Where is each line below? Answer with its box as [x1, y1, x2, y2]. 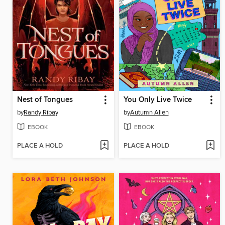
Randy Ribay [24, 108, 58, 117]
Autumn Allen [130, 108, 169, 117]
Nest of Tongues [17, 95, 73, 105]
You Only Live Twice [123, 95, 192, 105]
